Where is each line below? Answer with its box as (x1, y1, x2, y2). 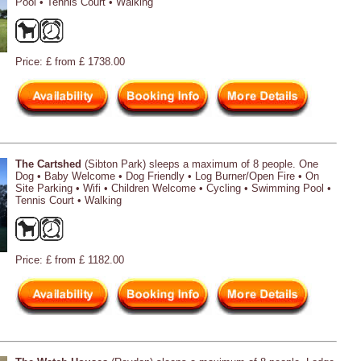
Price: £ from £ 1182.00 (15, 253, 124, 266)
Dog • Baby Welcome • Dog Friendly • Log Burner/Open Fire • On (15, 169, 319, 182)
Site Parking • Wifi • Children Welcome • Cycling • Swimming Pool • (15, 181, 331, 194)
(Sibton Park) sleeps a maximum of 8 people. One (81, 157, 318, 170)
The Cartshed (15, 157, 81, 170)
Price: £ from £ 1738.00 (15, 55, 125, 68)
